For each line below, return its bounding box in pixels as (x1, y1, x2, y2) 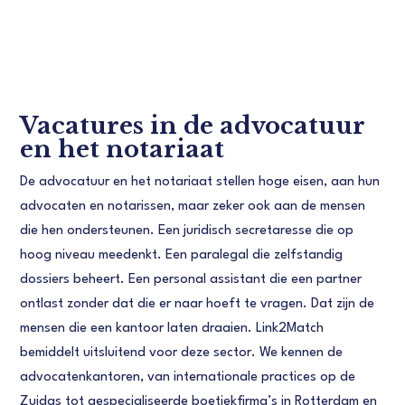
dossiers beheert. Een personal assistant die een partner (20, 272, 363, 287)
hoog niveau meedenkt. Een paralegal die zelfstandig (20, 248, 344, 262)
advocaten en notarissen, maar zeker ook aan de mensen (20, 199, 366, 213)
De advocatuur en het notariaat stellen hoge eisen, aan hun (20, 174, 381, 189)
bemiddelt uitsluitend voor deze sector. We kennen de (20, 345, 344, 360)
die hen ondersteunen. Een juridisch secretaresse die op (20, 223, 354, 238)
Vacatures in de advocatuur (20, 110, 366, 140)
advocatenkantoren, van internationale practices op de (20, 370, 356, 384)
